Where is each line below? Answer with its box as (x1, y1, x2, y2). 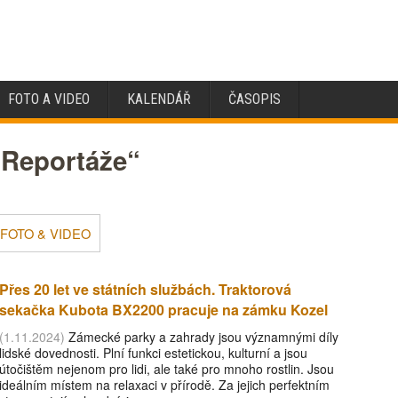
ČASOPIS (228, 91, 281, 107)
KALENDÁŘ (127, 91, 191, 107)
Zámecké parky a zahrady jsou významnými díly (64, 328, 338, 346)
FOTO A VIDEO (8, 91, 90, 107)
